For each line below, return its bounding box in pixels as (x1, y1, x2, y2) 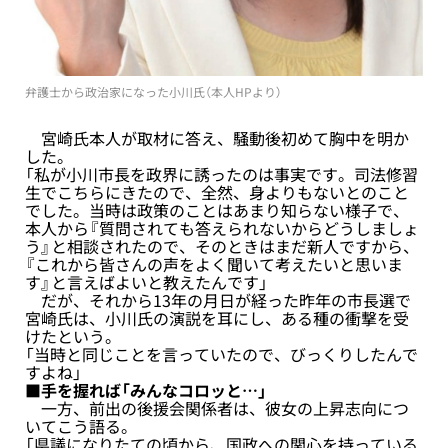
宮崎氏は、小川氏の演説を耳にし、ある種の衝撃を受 (25, 305, 409, 330)
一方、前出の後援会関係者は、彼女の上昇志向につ (25, 395, 409, 420)
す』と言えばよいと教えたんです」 (25, 269, 268, 294)
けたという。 (25, 323, 121, 348)
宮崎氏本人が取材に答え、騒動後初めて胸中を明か (25, 125, 409, 150)
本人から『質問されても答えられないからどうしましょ (25, 215, 419, 240)
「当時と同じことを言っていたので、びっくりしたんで (25, 341, 418, 366)
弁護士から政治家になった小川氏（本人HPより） (25, 82, 282, 101)
